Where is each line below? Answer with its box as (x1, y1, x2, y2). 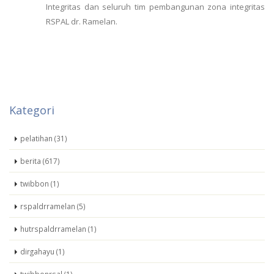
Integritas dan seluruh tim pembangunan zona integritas (46, 1, 265, 13)
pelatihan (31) (20, 133, 67, 144)
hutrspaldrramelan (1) (20, 224, 97, 234)
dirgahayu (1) (20, 246, 65, 257)
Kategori (9, 103, 54, 118)
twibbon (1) (20, 179, 59, 189)
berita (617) (20, 156, 60, 166)
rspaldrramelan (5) (20, 201, 86, 212)
